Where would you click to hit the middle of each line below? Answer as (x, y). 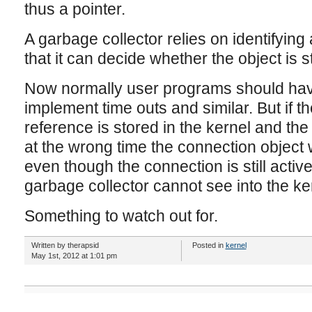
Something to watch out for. (121, 216)
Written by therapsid (65, 245)
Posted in (209, 245)
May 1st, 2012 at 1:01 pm (74, 256)
